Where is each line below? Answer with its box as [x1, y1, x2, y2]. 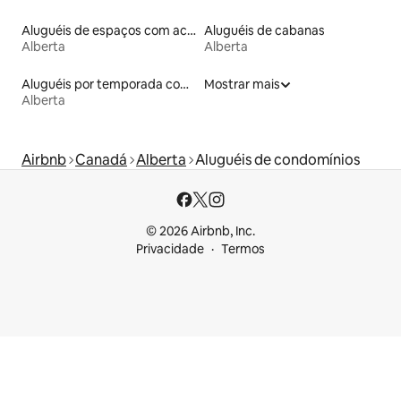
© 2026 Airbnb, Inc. [146, 223, 255, 239]
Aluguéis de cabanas [204, 21, 325, 38]
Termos [221, 241, 265, 257]
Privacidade [136, 241, 204, 257]
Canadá [75, 149, 127, 169]
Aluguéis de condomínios [195, 149, 360, 169]
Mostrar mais [204, 75, 280, 92]
